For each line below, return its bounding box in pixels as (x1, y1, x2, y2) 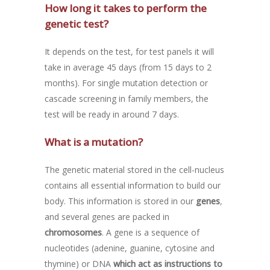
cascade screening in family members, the (45, 92, 209, 104)
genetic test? (45, 16, 108, 31)
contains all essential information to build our (45, 179, 221, 191)
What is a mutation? (45, 134, 143, 149)
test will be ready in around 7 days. (45, 108, 179, 120)
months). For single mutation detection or (45, 77, 208, 89)
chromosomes (45, 226, 102, 238)
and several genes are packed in (45, 210, 169, 222)
